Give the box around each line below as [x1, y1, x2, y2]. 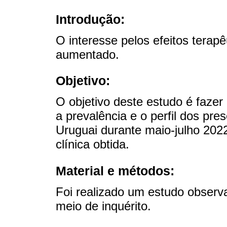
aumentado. [56, 48, 119, 62]
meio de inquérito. [56, 199, 151, 213]
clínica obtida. [56, 137, 129, 152]
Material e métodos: [56, 163, 174, 178]
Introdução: [56, 12, 125, 26]
